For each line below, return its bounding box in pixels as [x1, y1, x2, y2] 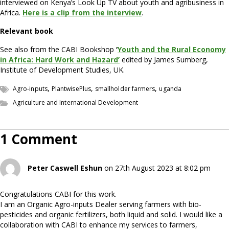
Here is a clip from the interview [22, 7, 142, 17]
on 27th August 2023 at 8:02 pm [104, 163, 211, 173]
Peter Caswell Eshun [28, 163, 102, 173]
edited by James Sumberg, [122, 54, 208, 64]
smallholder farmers [95, 84, 155, 93]
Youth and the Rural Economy [118, 44, 226, 54]
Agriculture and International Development [13, 98, 139, 107]
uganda [159, 84, 181, 93]
